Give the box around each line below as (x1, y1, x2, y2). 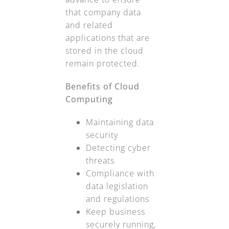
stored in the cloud (65, 45, 144, 57)
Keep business (85, 206, 145, 218)
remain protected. (65, 58, 140, 70)
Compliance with (85, 168, 154, 179)
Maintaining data (85, 117, 154, 128)
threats (85, 155, 114, 167)
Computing (65, 94, 113, 105)
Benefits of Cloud (65, 81, 140, 93)
